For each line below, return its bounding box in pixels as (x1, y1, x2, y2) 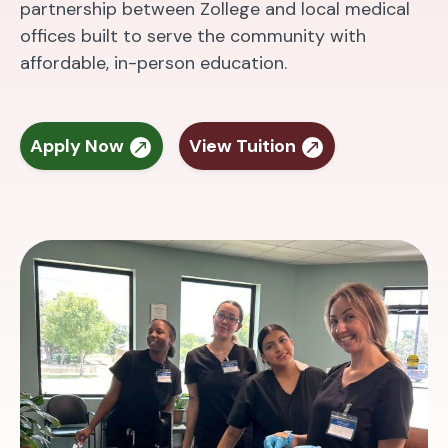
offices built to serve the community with (20, 24, 366, 49)
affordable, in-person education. (20, 51, 287, 76)
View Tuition (189, 134, 300, 159)
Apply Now (30, 134, 128, 159)
